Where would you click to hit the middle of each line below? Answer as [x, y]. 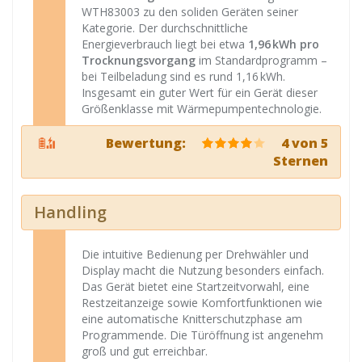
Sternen [301, 161]
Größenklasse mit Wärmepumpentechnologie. [202, 109]
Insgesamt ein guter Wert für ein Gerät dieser [200, 93]
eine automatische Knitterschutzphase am [192, 319]
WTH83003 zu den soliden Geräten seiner [190, 12]
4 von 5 [303, 143]
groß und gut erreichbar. [145, 351]
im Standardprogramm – [261, 60]
